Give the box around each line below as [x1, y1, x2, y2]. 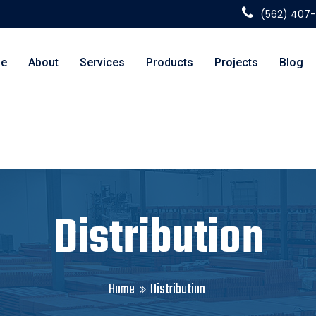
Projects [214, 56, 258, 69]
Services [80, 56, 125, 69]
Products [146, 56, 193, 69]
